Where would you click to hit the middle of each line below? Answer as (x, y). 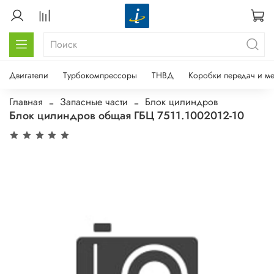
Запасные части (94, 102)
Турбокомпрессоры (100, 75)
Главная (26, 102)
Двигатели (29, 75)
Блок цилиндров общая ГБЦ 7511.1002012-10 (127, 115)
